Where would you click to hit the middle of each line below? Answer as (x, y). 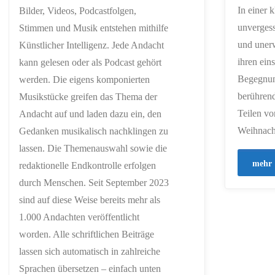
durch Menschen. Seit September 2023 (94, 182)
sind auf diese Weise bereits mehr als (90, 199)
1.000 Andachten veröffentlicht (79, 217)
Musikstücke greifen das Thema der (88, 96)
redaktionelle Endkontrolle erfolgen (87, 165)
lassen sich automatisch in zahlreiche (90, 251)
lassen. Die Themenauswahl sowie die (93, 148)
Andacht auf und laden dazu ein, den (90, 114)
